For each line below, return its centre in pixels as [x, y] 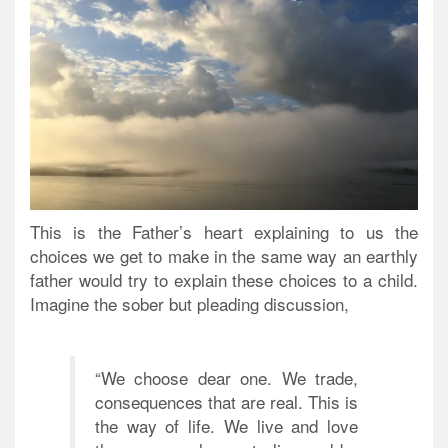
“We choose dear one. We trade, [226, 378]
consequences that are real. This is [226, 402]
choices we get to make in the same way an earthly [224, 256]
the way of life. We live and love [226, 426]
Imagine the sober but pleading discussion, [189, 304]
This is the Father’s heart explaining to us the [224, 232]
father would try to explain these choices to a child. [224, 280]
